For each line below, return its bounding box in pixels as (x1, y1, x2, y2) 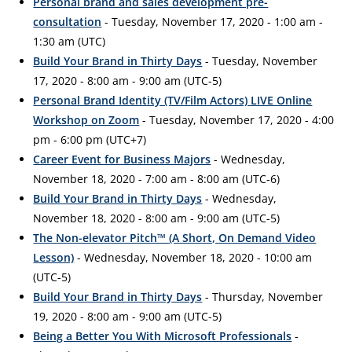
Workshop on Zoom (33, 112, 140, 127)
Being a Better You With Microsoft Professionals (33, 328, 292, 343)
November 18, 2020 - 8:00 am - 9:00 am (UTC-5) (33, 211, 280, 225)
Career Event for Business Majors (33, 152, 211, 167)
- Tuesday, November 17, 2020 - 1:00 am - (101, 14, 324, 29)
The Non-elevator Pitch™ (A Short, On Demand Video (33, 230, 317, 245)
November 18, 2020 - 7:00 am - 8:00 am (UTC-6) (33, 171, 280, 186)
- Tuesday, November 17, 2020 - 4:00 (139, 112, 335, 127)
